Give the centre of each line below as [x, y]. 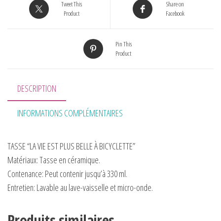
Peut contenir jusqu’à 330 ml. [85, 174]
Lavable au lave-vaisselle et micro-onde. [94, 188]
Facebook [175, 13]
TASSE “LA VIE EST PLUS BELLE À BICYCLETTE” [71, 146]
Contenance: [25, 174]
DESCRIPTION [37, 88]
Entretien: [21, 188]
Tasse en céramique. [69, 160]
